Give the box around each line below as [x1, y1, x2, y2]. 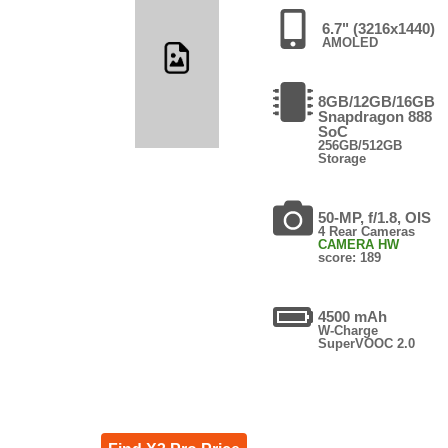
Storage [318, 150, 367, 166]
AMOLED [322, 34, 379, 50]
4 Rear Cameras [318, 223, 416, 239]
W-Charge [318, 322, 379, 338]
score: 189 [318, 249, 382, 265]
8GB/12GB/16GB [318, 92, 436, 110]
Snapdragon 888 [318, 107, 433, 125]
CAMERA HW [318, 236, 400, 252]
